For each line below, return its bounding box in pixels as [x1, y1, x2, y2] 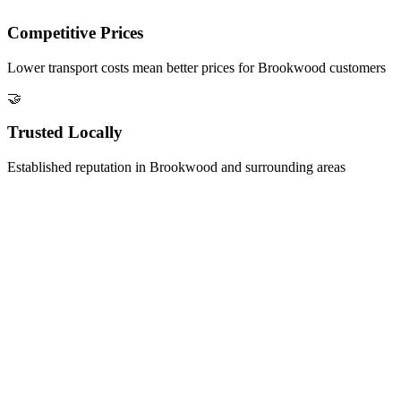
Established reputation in [7, 159, 149, 175]
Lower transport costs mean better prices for [7, 59, 258, 75]
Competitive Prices [7, 22, 143, 42]
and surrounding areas [218, 159, 346, 175]
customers [326, 59, 386, 75]
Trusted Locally [7, 123, 123, 142]
